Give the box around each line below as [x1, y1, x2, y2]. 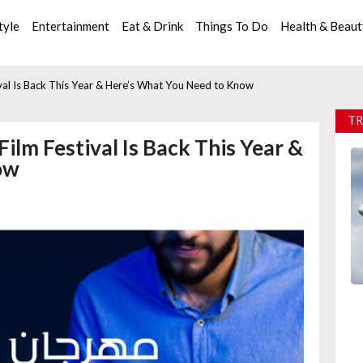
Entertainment [32, 18, 110, 33]
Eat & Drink [122, 18, 184, 33]
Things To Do [195, 18, 269, 33]
